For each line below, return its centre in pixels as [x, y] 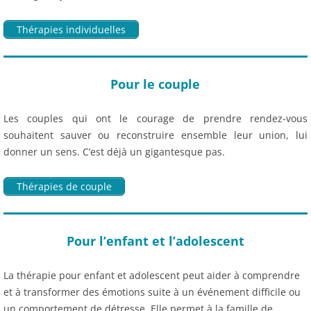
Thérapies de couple [64, 186]
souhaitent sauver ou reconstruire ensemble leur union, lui [155, 135]
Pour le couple [155, 84]
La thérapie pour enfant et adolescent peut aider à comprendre [152, 276]
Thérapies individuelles [71, 29]
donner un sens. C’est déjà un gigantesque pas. [114, 152]
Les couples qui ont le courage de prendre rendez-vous [155, 119]
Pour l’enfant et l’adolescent [155, 241]
